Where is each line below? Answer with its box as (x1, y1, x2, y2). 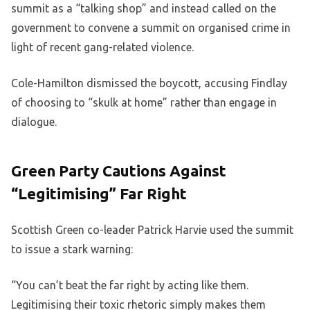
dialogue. (11, 116, 57, 129)
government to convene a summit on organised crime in (11, 21, 291, 35)
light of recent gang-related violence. (11, 41, 194, 54)
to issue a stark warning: (11, 243, 133, 256)
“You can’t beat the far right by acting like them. (11, 279, 248, 292)
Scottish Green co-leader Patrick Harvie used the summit (11, 224, 293, 237)
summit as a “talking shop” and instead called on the (11, 2, 276, 15)
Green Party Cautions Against (11, 162, 226, 180)
